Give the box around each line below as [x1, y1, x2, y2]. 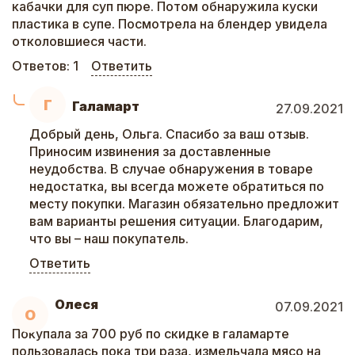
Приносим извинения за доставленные [29, 143, 271, 159]
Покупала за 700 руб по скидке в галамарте [12, 326, 289, 342]
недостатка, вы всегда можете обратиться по [29, 178, 324, 194]
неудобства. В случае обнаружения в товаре [29, 161, 313, 177]
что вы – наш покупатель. [29, 231, 189, 246]
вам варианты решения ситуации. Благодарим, [29, 213, 323, 229]
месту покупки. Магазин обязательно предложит [29, 196, 339, 212]
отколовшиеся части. [12, 33, 147, 49]
